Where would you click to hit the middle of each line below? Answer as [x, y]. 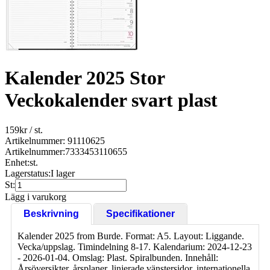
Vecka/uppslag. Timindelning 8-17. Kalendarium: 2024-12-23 [135, 246]
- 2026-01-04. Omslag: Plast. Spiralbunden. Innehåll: [118, 257]
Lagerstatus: [28, 173]
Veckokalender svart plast [111, 100]
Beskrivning [51, 213]
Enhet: [17, 162]
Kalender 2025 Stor [85, 78]
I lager [63, 173]
